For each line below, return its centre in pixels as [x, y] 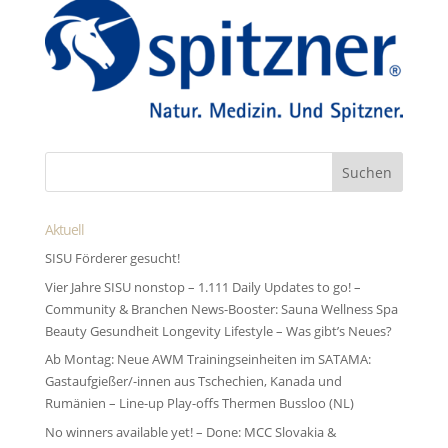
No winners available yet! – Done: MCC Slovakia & [190, 431]
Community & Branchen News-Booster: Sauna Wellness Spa [221, 308]
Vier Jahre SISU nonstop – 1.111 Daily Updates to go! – [202, 286]
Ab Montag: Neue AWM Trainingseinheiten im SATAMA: [207, 359]
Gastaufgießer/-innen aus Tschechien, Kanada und [193, 381]
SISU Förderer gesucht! [112, 258]
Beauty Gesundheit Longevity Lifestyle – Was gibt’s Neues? [218, 330]
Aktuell [64, 230]
